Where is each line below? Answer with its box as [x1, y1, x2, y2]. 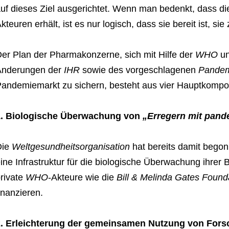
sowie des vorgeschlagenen [79, 65, 198, 76]
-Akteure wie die [48, 172, 117, 183]
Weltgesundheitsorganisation [11, 142, 130, 152]
